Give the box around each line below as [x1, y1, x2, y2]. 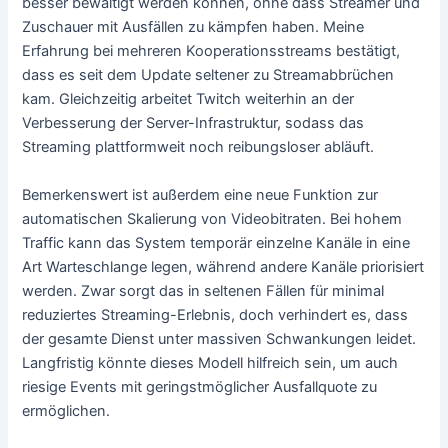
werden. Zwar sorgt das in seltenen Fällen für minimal [22, 281, 385, 300]
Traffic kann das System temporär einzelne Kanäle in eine [22, 233, 411, 252]
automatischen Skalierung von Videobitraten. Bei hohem [22, 209, 403, 228]
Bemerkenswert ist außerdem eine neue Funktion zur [22, 185, 379, 204]
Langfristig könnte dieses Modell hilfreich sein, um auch [22, 353, 399, 372]
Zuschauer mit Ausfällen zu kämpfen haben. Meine [22, 18, 365, 37]
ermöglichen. [22, 401, 111, 420]
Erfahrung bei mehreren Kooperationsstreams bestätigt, [22, 42, 401, 61]
